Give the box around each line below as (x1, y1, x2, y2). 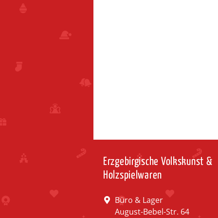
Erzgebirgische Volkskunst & (103, 156, 213, 167)
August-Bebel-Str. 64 (115, 206, 189, 217)
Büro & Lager (115, 194, 163, 205)
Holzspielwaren (103, 169, 163, 181)
